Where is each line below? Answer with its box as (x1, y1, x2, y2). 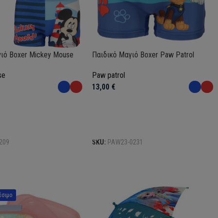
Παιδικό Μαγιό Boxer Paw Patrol (92, 50, 195, 60)
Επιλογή (98, 121, 120, 129)
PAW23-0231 (108, 138, 144, 147)
